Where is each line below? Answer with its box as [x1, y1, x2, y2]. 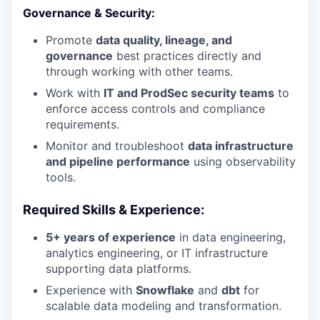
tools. [46, 170, 76, 185]
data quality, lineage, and [96, 33, 232, 48]
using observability [190, 154, 296, 169]
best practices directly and [113, 49, 261, 64]
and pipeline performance [46, 154, 190, 169]
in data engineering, [176, 230, 286, 245]
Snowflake [136, 283, 194, 298]
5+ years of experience [46, 230, 176, 245]
